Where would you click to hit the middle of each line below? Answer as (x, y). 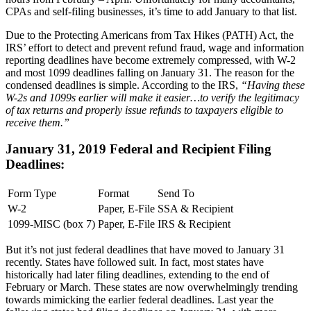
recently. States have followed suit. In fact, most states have (135, 262)
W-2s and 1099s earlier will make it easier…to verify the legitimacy (152, 97)
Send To (176, 194)
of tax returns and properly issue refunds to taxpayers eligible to (144, 110)
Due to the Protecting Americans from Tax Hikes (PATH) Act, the (150, 35)
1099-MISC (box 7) (51, 224)
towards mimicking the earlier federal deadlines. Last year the (140, 300)
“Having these (273, 85)
